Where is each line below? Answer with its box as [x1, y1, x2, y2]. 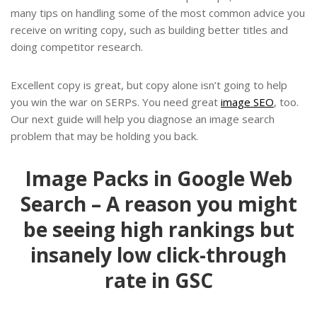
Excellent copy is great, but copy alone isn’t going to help [11, 77, 287, 92]
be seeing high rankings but [23, 215, 294, 243]
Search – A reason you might [20, 190, 297, 217]
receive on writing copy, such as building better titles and [11, 22, 288, 37]
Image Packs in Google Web [24, 164, 293, 192]
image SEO [221, 94, 274, 109]
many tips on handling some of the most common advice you [11, 5, 305, 20]
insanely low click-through [30, 241, 287, 268]
